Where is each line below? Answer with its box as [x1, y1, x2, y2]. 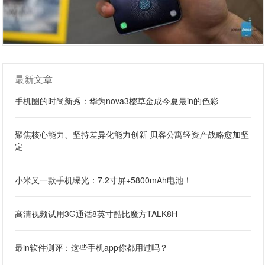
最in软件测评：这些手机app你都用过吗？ [15, 241, 169, 254]
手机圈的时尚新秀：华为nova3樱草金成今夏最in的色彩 [15, 95, 219, 107]
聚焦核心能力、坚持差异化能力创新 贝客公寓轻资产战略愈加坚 [15, 128, 250, 141]
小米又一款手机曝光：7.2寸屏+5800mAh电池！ [15, 174, 192, 186]
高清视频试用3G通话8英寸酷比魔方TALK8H [15, 208, 178, 220]
